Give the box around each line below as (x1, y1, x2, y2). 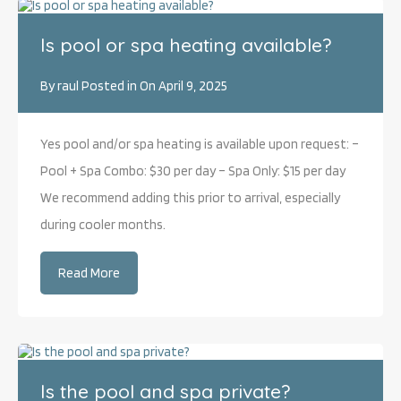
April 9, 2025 (158, 78, 227, 94)
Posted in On (79, 78, 158, 94)
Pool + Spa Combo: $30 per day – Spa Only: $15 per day (40, 163, 346, 179)
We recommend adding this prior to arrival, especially (40, 190, 340, 206)
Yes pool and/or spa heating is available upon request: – (40, 136, 359, 152)
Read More (58, 265, 120, 281)
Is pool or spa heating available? (40, 33, 331, 56)
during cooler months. (40, 217, 166, 233)
